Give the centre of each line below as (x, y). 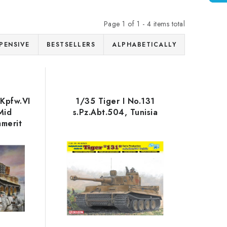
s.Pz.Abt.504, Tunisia (115, 112)
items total (168, 24)
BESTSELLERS (71, 45)
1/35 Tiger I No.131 (115, 101)
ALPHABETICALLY (144, 45)
